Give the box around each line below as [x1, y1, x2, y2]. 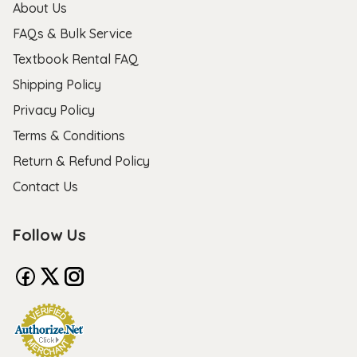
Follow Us [13, 224, 86, 245]
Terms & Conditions [13, 127, 125, 143]
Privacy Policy [13, 101, 95, 118]
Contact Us [13, 178, 78, 194]
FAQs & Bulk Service [13, 25, 132, 41]
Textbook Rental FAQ [13, 50, 139, 67]
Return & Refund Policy [13, 152, 150, 169]
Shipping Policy [13, 76, 101, 92]
